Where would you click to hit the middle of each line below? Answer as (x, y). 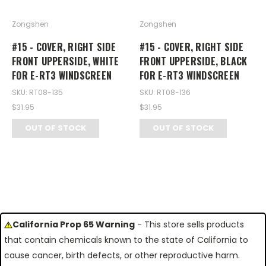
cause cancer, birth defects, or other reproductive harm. (122, 255)
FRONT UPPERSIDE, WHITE (66, 61)
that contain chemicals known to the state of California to (126, 240)
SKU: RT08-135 (37, 92)
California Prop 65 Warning (74, 224)
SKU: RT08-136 (165, 92)
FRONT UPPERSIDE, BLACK (194, 61)
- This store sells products (189, 224)
